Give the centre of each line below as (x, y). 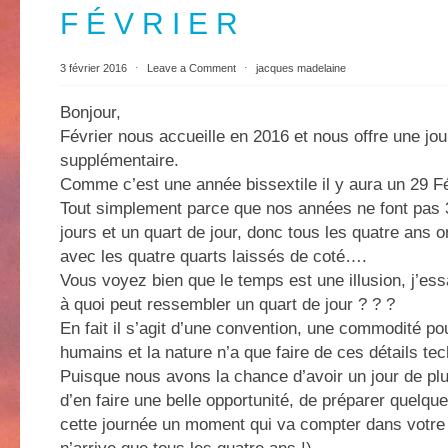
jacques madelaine (301, 68)
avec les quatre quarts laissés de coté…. (213, 256)
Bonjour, (90, 112)
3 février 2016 (95, 68)
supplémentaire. (119, 160)
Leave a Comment (191, 68)
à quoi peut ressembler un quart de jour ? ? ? (227, 304)
